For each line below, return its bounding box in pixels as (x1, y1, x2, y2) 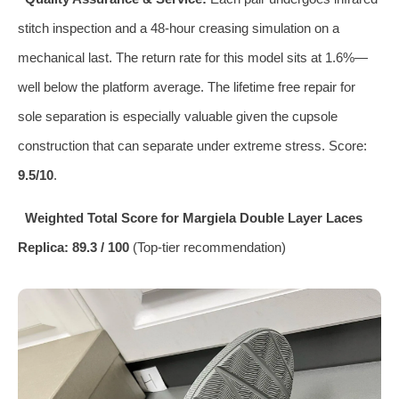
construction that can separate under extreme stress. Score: (18, 137, 367, 153)
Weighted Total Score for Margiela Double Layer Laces (24, 209, 362, 225)
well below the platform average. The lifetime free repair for (18, 78, 355, 94)
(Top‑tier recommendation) (129, 239, 286, 255)
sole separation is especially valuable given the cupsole (18, 108, 338, 124)
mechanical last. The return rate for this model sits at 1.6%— (18, 49, 368, 65)
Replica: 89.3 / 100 (18, 239, 129, 255)
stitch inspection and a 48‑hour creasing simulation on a (18, 20, 339, 36)
